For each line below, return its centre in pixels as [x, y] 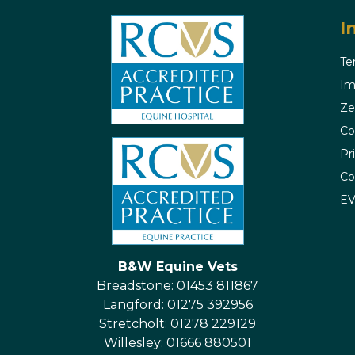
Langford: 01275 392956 [177, 305]
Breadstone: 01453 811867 [177, 286]
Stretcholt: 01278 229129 [177, 324]
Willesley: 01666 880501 [177, 343]
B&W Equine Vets [177, 267]
